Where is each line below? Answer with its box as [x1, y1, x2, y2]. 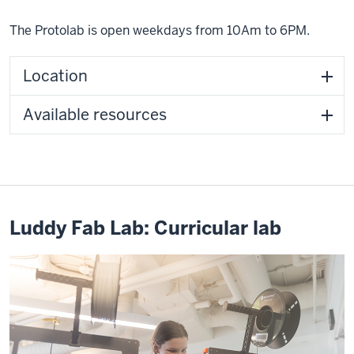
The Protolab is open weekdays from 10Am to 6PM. [9, 21, 310, 39]
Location [23, 65, 88, 86]
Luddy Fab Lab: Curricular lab [9, 215, 281, 240]
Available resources [23, 104, 167, 125]
